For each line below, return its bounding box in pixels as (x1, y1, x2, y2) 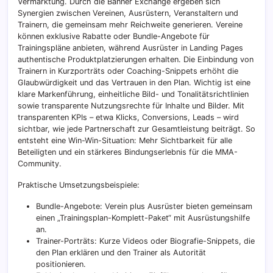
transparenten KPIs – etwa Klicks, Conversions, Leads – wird (18, 113, 239, 122)
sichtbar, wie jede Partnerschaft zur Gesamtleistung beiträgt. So (18, 124, 255, 134)
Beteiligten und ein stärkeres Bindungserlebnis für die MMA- (18, 147, 238, 157)
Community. (18, 159, 62, 169)
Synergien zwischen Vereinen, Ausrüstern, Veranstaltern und (18, 9, 238, 18)
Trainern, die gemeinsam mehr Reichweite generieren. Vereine (18, 20, 243, 30)
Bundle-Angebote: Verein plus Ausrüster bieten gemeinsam (36, 202, 252, 211)
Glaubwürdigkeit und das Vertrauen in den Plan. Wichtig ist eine (18, 78, 250, 88)
